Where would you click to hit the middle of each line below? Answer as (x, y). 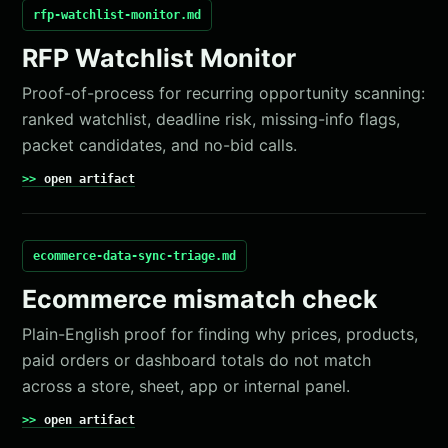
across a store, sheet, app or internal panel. (186, 386)
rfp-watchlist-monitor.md (117, 15)
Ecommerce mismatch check (200, 299)
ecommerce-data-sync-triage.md (135, 256)
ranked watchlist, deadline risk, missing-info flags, (211, 119)
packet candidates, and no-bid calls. (160, 145)
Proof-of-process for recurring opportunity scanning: (224, 93)
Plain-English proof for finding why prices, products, (220, 334)
